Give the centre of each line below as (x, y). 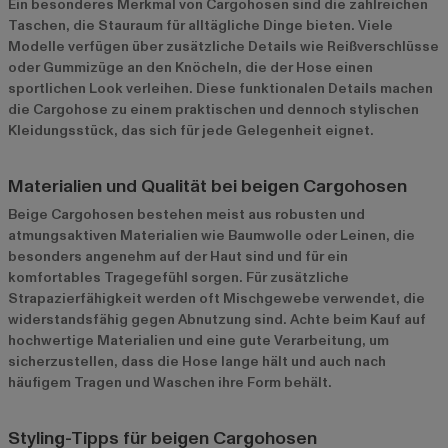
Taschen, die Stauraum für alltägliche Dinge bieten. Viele (200, 26)
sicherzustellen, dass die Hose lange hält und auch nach (197, 362)
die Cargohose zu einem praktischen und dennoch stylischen (213, 110)
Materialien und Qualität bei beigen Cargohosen (207, 187)
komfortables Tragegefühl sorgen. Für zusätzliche (178, 278)
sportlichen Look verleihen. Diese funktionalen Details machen (220, 89)
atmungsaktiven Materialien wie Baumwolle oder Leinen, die (211, 236)
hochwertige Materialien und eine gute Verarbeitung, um (198, 341)
